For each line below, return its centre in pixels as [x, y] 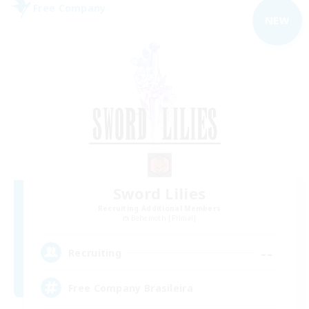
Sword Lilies [159, 193]
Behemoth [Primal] [163, 218]
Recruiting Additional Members [159, 209]
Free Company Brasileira [131, 288]
